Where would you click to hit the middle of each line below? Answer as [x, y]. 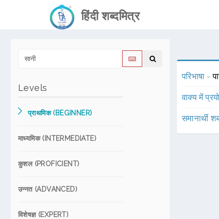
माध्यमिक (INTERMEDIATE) [57, 138]
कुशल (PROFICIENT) [49, 164]
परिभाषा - [197, 76]
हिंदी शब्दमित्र [107, 16]
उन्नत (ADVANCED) [48, 189]
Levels [33, 88]
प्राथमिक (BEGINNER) [60, 113]
